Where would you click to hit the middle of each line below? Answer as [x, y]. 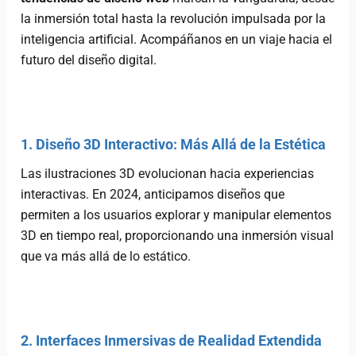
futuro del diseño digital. [89, 60]
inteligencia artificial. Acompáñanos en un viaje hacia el [177, 39]
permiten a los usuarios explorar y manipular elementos [176, 215]
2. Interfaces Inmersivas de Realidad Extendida [172, 340]
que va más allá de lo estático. [106, 256]
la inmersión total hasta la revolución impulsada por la [174, 18]
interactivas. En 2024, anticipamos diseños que [153, 194]
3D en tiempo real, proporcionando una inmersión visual [178, 235]
